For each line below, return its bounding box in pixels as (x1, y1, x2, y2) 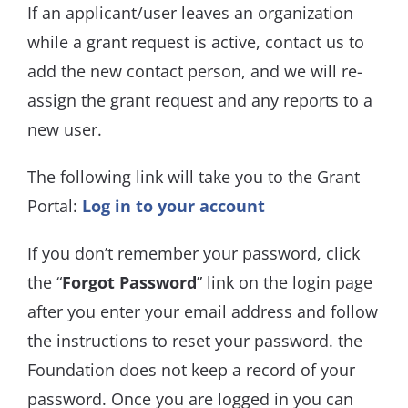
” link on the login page (197, 271, 372, 294)
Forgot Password (62, 271, 197, 294)
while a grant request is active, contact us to (27, 31, 364, 54)
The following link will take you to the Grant (27, 166, 360, 189)
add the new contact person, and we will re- (27, 60, 362, 83)
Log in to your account (82, 195, 265, 218)
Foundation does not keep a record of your (27, 359, 355, 382)
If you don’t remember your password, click (27, 242, 360, 265)
